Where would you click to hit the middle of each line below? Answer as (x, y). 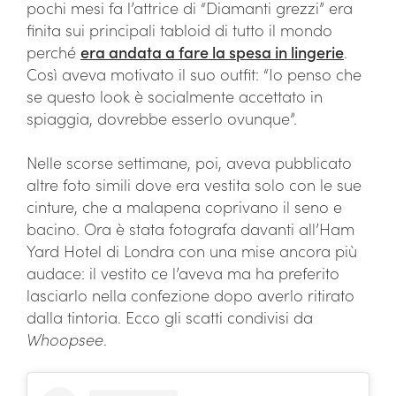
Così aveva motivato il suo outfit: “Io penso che (194, 74)
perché (53, 52)
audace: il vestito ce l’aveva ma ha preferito (183, 273)
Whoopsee (65, 339)
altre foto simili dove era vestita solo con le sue (194, 184)
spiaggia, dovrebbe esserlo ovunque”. (162, 118)
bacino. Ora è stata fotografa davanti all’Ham (190, 228)
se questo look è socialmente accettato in (175, 96)
